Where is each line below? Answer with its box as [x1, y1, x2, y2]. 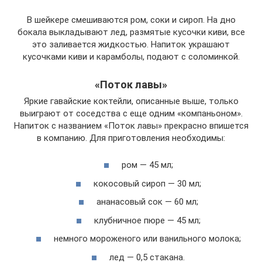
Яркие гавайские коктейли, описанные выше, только [23, 95, 239, 106]
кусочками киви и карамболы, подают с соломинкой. [22, 51, 240, 62]
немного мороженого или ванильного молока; [53, 233, 241, 244]
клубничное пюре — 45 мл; [94, 215, 201, 226]
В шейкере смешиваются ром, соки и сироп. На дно [26, 14, 236, 25]
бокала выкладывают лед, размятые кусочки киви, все [17, 26, 245, 37]
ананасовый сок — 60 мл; [96, 196, 198, 208]
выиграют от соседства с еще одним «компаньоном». [19, 108, 243, 119]
